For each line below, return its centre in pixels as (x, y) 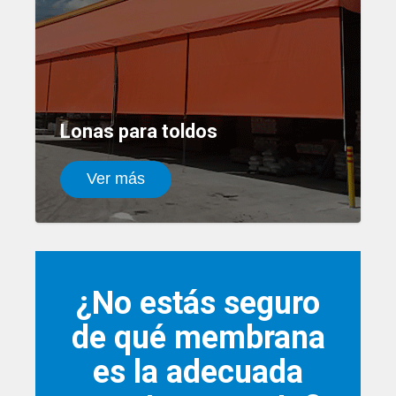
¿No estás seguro (198, 303)
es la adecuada (198, 372)
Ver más (116, 178)
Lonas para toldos (139, 131)
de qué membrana (198, 338)
